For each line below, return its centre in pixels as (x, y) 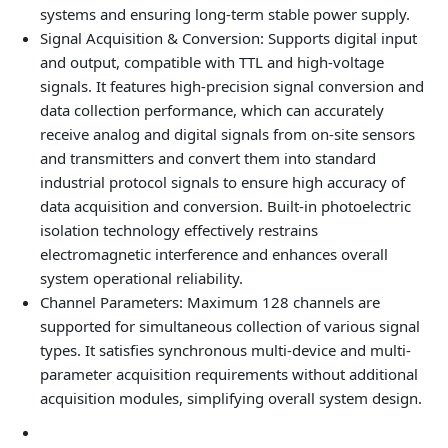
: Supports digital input (338, 38)
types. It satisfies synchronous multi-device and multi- (225, 350)
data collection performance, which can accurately (212, 110)
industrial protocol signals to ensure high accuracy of (222, 182)
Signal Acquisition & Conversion (150, 38)
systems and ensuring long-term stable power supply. (225, 14)
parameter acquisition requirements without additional (229, 374)
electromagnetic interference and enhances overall (214, 254)
